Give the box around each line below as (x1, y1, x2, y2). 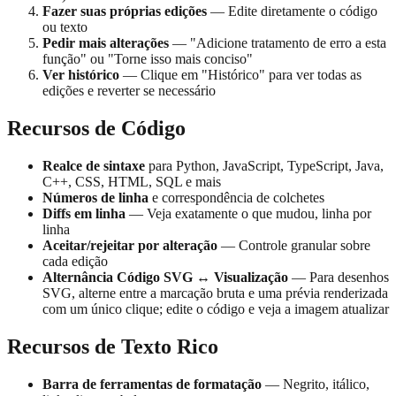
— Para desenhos (288, 270, 389, 286)
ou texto (42, 19, 88, 35)
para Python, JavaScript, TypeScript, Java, (145, 158, 384, 174)
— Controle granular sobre (217, 238, 370, 254)
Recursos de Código (7, 117, 186, 141)
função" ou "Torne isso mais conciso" (42, 51, 253, 67)
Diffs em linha (42, 206, 126, 222)
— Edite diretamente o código (207, 4, 377, 19)
